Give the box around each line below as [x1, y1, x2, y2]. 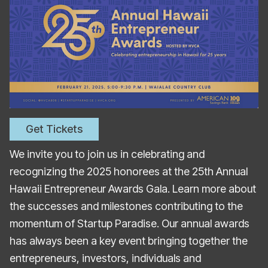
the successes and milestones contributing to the [10, 199, 243, 212]
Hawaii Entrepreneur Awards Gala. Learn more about [10, 182, 256, 195]
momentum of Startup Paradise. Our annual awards [10, 217, 249, 230]
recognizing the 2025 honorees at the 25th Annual [10, 165, 248, 178]
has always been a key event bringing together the [10, 234, 248, 247]
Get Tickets [26, 123, 83, 136]
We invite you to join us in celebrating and [10, 147, 205, 160]
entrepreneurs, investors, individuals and [10, 251, 201, 264]
